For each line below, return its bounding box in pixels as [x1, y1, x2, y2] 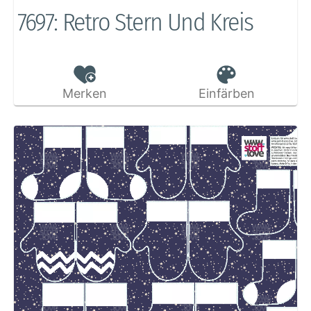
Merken [62, 86, 107, 101]
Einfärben [198, 86, 255, 101]
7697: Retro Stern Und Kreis [17, 7, 253, 38]
